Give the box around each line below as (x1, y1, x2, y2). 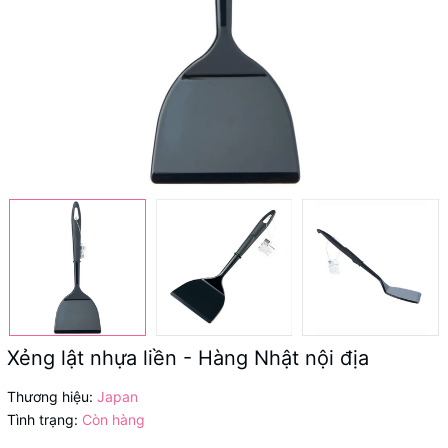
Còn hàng (82, 410, 145, 428)
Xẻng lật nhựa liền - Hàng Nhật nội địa (7, 345, 369, 370)
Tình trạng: (7, 410, 78, 428)
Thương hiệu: (7, 387, 93, 405)
